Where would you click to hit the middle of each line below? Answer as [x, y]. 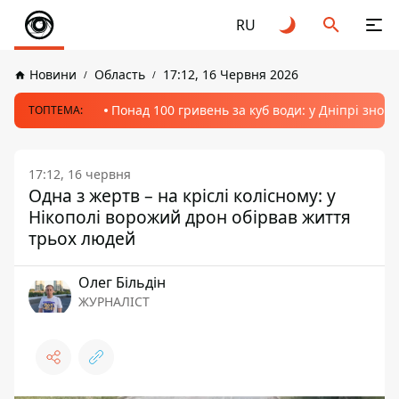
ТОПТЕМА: [56, 110]
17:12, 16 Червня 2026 [231, 74]
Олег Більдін [122, 282]
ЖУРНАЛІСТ [114, 301]
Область [120, 74]
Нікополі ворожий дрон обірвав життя [190, 217]
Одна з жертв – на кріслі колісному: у [182, 195]
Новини [53, 74]
